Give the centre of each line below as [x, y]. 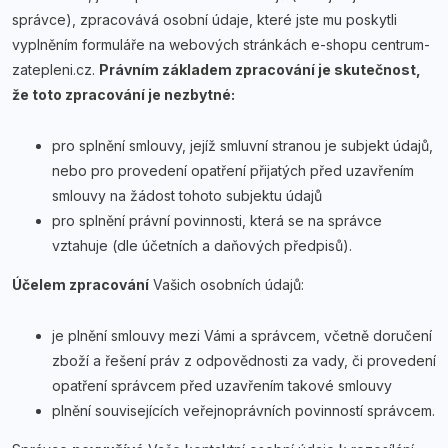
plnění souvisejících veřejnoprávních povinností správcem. [243, 410]
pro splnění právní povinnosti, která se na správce [217, 220]
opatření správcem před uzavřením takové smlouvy [222, 385]
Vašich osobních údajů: [228, 284]
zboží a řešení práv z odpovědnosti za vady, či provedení [244, 360]
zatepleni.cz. [53, 69]
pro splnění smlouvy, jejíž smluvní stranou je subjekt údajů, [242, 145]
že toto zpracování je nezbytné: [123, 94]
